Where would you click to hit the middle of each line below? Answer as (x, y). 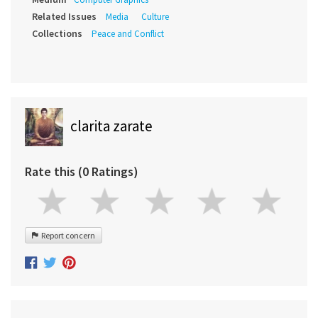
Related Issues (64, 17)
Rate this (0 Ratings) (82, 172)
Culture (155, 17)
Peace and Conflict (128, 34)
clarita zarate (111, 126)
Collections (57, 34)
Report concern (67, 236)
